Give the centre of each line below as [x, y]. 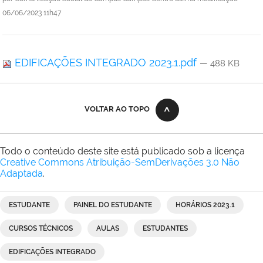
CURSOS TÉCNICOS [41, 229]
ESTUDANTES [165, 229]
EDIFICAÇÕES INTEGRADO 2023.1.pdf [106, 63]
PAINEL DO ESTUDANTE [113, 205]
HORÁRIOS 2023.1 [205, 205]
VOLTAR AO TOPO [117, 109]
